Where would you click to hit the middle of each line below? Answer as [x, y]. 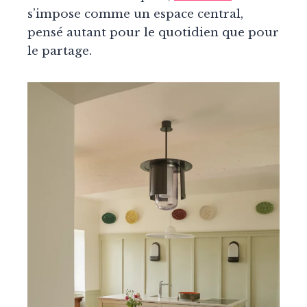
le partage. [60, 51]
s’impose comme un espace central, [135, 14]
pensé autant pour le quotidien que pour [153, 33]
